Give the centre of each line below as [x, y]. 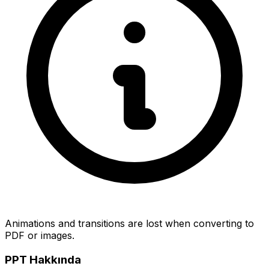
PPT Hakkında [43, 260]
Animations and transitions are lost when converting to [129, 224]
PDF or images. [40, 236]
